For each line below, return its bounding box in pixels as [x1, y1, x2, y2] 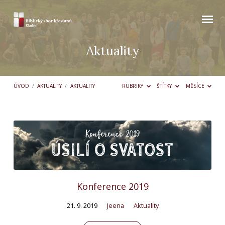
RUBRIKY [122, 82, 145, 90]
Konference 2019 [76, 180, 149, 192]
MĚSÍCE [185, 82, 206, 90]
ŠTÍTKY [157, 82, 174, 90]
